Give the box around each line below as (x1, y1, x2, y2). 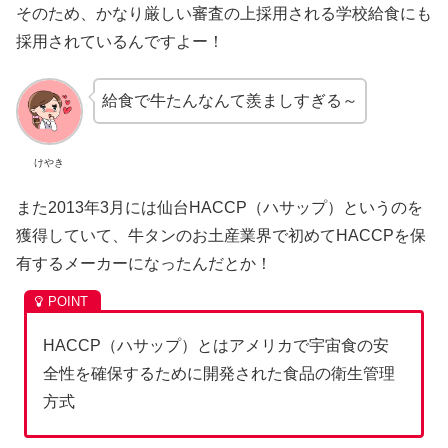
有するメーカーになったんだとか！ (16, 255, 272, 273)
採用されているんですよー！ (16, 32, 224, 50)
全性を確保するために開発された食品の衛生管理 (43, 365, 396, 383)
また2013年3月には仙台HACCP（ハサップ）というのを (16, 199, 423, 217)
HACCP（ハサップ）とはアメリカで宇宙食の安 (43, 337, 390, 355)
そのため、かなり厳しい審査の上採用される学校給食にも (16, 4, 432, 22)
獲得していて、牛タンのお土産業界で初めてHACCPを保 (16, 227, 426, 245)
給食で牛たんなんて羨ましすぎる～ (101, 92, 358, 110)
